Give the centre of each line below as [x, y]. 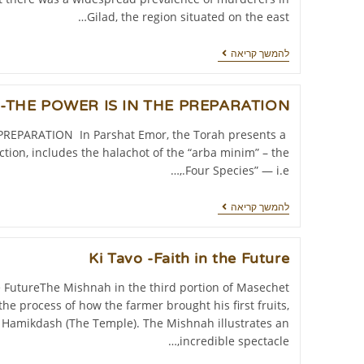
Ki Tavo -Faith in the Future [189, 258]
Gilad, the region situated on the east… [188, 17]
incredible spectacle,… [235, 341]
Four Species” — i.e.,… [238, 170]
